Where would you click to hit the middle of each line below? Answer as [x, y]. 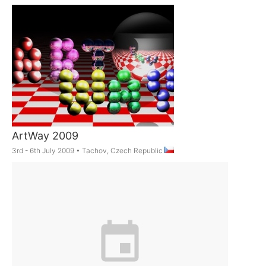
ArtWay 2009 [45, 135]
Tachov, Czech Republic [123, 150]
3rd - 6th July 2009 [43, 150]
